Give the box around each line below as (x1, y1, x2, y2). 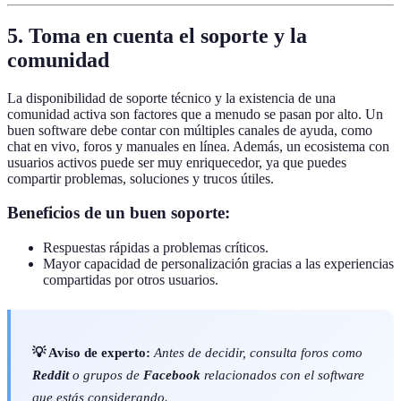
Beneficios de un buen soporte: (7, 203, 230, 223)
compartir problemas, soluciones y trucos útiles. (7, 170, 274, 186)
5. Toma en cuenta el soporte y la (7, 23, 307, 47)
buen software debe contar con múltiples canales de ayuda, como (7, 122, 372, 138)
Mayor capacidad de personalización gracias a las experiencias (43, 255, 394, 271)
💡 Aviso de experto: (32, 345, 150, 361)
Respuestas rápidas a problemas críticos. (43, 239, 269, 255)
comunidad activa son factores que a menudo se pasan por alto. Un (7, 106, 383, 122)
